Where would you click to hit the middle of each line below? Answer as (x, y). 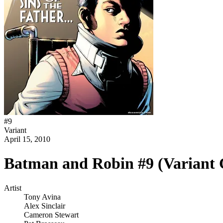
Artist (13, 188)
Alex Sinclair (45, 206)
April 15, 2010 (27, 139)
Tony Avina (42, 197)
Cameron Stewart (51, 215)
